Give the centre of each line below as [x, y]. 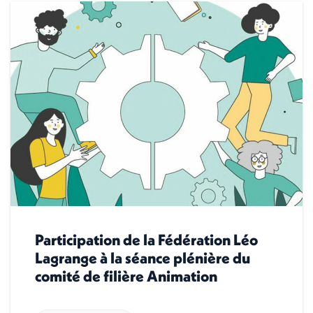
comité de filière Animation [126, 276]
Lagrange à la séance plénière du [143, 257]
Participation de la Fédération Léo [146, 239]
